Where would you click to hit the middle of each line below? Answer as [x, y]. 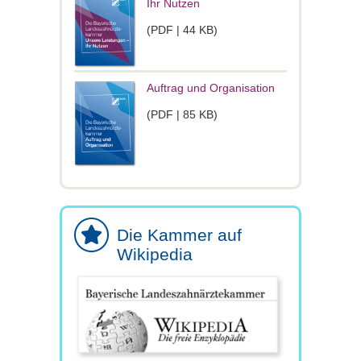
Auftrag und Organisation [211, 87]
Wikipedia [155, 254]
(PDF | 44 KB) [182, 29]
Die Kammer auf [179, 234]
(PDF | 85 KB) [182, 114]
